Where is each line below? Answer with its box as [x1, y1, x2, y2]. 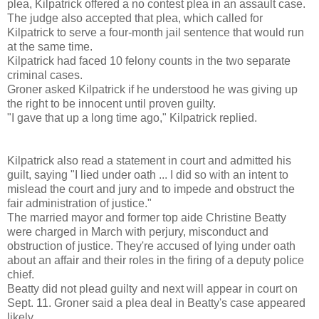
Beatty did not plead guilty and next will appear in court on [7, 283, 298, 296]
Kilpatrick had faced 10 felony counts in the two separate [7, 55, 291, 68]
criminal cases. [7, 69, 83, 82]
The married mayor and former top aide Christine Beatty [7, 211, 286, 224]
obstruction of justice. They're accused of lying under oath [7, 240, 296, 253]
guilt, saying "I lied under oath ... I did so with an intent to [7, 169, 288, 182]
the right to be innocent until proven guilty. [7, 98, 216, 110]
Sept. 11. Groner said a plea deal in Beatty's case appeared [7, 297, 305, 310]
